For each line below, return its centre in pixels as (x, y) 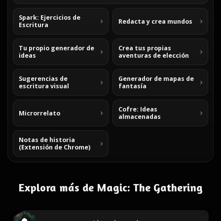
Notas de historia (47, 140)
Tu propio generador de (56, 48)
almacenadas (140, 117)
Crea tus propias (145, 48)
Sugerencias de (43, 79)
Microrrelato (39, 113)
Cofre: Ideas (138, 109)
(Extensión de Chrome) (55, 147)
